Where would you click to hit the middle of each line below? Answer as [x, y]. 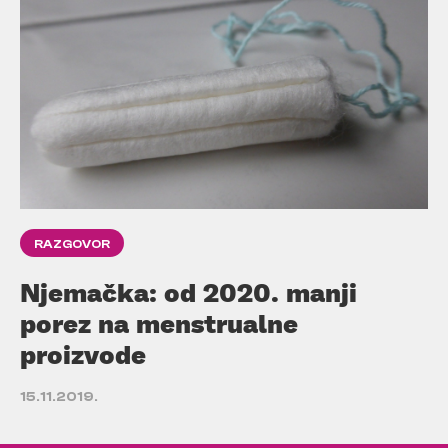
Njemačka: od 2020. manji [188, 291]
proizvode [83, 353]
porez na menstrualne [159, 322]
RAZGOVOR [72, 243]
